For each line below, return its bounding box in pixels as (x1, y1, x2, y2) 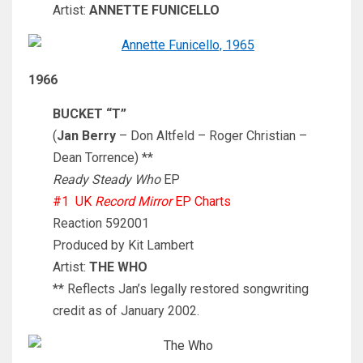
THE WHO (89, 258, 147, 275)
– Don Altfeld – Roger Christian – (116, 127, 307, 143)
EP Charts (172, 193, 231, 209)
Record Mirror (95, 193, 172, 209)
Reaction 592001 (53, 215, 149, 231)
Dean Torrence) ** (53, 149, 153, 165)
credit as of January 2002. (53, 302, 199, 318)
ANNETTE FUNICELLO (89, 2, 220, 18)
